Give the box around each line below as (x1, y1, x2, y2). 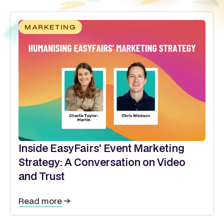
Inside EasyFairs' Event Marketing (18, 141, 184, 155)
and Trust (18, 169, 64, 183)
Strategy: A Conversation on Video (18, 155, 185, 169)
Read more (18, 195, 62, 207)
